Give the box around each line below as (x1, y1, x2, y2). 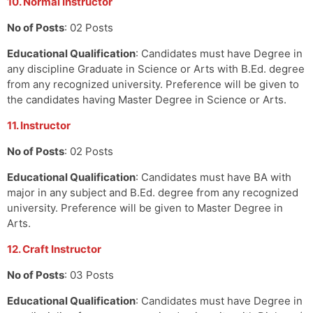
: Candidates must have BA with (136, 170, 291, 184)
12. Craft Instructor (7, 242, 101, 256)
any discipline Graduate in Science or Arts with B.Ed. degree (7, 61, 305, 75)
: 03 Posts (64, 268, 114, 282)
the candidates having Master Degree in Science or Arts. (7, 92, 286, 106)
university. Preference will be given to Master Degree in (7, 201, 283, 214)
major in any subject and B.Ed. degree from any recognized (7, 185, 298, 199)
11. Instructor (7, 118, 71, 132)
